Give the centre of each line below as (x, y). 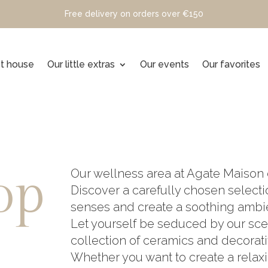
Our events (165, 64)
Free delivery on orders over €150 (134, 14)
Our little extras (81, 64)
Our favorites (231, 64)
